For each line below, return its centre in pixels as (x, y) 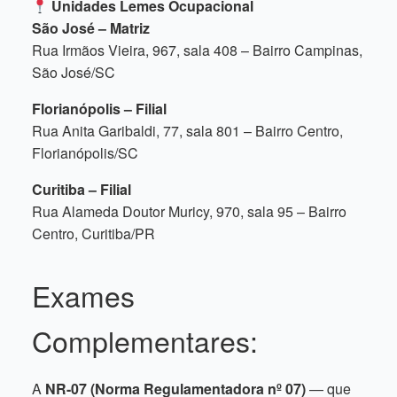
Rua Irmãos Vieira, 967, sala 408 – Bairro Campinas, (197, 50)
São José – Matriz (91, 28)
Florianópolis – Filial (99, 109)
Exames (83, 295)
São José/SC (74, 72)
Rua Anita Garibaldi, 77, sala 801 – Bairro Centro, (187, 131)
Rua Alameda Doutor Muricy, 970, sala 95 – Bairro (189, 211)
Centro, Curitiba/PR (93, 234)
